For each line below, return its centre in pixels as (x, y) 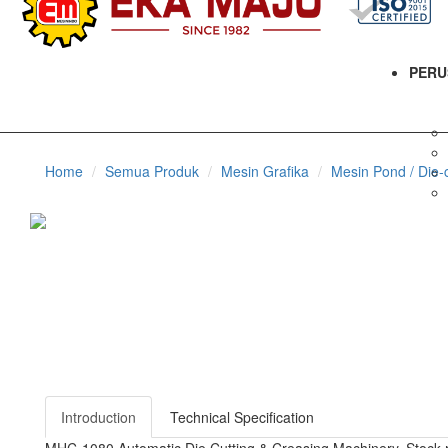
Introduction (98, 417)
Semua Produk (152, 171)
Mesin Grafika (265, 171)
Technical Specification (242, 417)
